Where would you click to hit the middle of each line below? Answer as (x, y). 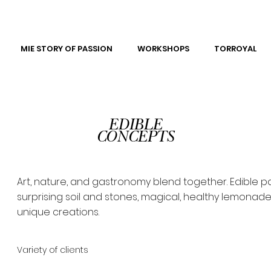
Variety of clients (53, 250)
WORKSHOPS (163, 49)
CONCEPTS (135, 139)
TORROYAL (235, 49)
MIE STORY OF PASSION (66, 49)
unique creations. (58, 212)
